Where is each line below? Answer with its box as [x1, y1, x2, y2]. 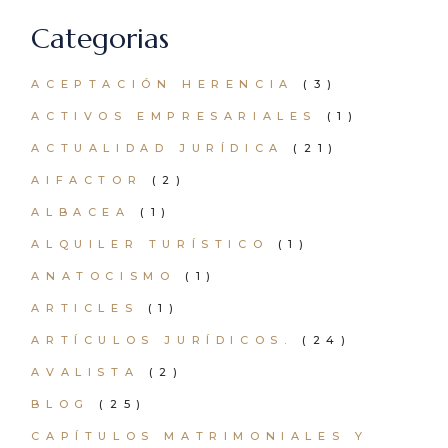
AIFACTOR [31, 173, 143, 187]
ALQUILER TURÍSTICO [31, 237, 269, 251]
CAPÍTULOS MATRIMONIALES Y [31, 429, 369, 443]
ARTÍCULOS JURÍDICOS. [31, 333, 293, 347]
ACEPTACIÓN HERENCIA [31, 77, 294, 91]
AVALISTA [31, 365, 140, 379]
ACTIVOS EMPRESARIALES [31, 109, 317, 123]
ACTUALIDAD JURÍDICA [31, 141, 284, 155]
